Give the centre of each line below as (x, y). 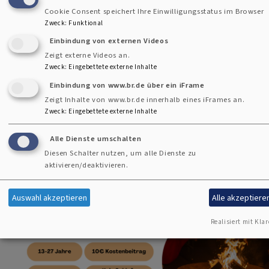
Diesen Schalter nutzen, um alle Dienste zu (120, 153)
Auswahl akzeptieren (49, 198)
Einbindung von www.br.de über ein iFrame (127, 85)
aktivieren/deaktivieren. (86, 165)
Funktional (86, 23)
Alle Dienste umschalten (96, 138)
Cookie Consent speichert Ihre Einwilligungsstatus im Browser (154, 11)
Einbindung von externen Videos (109, 41)
